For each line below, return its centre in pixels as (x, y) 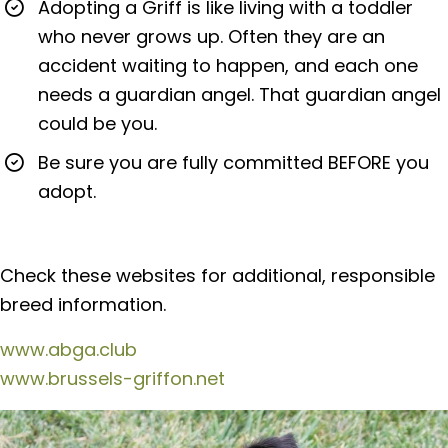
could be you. (97, 123)
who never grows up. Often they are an (211, 36)
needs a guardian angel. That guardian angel (239, 94)
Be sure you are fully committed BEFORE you (233, 162)
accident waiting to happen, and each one (228, 65)
